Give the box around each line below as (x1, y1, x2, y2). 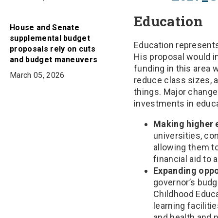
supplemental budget (10, 34, 91, 43)
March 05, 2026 (10, 71, 65, 80)
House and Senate (10, 23, 80, 32)
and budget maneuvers (10, 55, 98, 64)
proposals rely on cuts (10, 44, 96, 54)
